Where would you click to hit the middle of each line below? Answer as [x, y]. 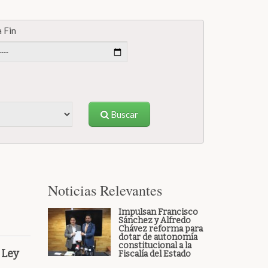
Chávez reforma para [160, 229]
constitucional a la [155, 246]
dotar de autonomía [158, 237]
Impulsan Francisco [158, 212]
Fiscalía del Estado [154, 254]
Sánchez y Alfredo [154, 220]
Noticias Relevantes [105, 190]
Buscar [124, 114]
